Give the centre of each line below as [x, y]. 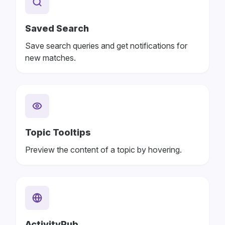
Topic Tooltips [58, 132]
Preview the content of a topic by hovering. [104, 149]
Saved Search [57, 28]
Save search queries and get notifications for [106, 45]
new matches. [51, 58]
